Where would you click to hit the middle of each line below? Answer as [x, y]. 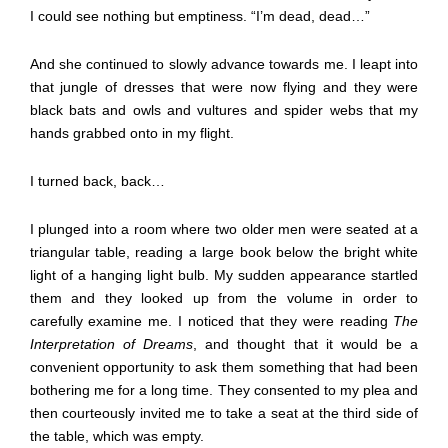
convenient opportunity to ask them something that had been [224, 366]
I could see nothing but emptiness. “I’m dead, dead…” [199, 15]
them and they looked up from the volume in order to [224, 297]
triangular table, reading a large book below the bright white [224, 251]
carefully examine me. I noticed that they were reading [211, 320]
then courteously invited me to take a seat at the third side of [224, 412]
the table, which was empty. [116, 435]
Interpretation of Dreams [111, 343]
